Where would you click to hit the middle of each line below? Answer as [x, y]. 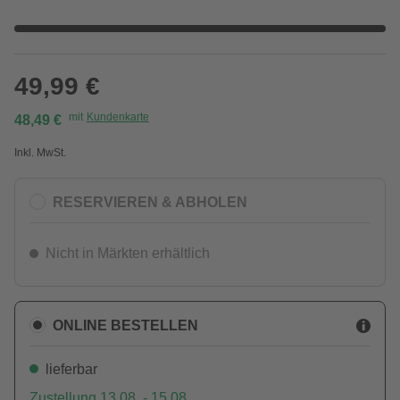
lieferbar [71, 369]
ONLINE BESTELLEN [125, 325]
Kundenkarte [118, 117]
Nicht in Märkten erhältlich [128, 253]
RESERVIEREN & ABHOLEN [150, 202]
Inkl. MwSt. [40, 153]
